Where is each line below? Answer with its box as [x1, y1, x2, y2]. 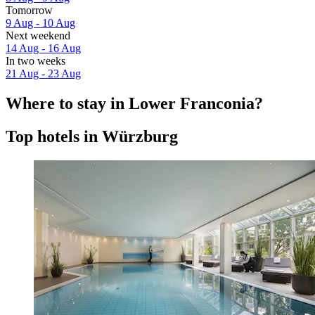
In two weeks [6, 55, 65, 67]
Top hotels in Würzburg [6, 127, 178, 146]
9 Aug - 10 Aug [6, 17, 75, 30]
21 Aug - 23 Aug [6, 67, 81, 80]
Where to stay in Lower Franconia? [6, 94, 263, 113]
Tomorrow [6, 4, 53, 17]
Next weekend [6, 30, 70, 42]
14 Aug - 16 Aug [6, 42, 81, 55]
